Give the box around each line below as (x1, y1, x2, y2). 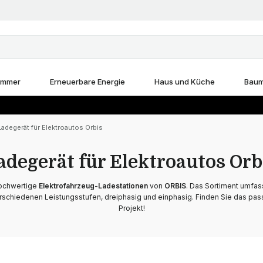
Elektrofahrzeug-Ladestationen (38, 181, 148, 190)
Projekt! (118, 204, 145, 213)
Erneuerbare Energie (49, 77, 125, 86)
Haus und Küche (154, 77, 215, 86)
